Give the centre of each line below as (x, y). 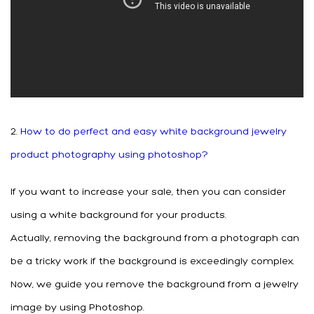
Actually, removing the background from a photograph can (155, 238)
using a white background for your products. (118, 215)
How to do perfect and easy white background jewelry (152, 132)
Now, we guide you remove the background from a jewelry (155, 285)
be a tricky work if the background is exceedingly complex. (152, 261)
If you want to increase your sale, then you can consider (148, 192)
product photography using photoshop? (109, 155)
